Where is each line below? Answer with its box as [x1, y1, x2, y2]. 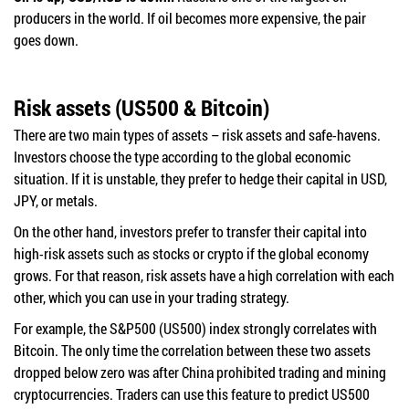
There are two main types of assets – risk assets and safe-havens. [14, 124, 381, 144]
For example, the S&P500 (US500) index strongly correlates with [14, 318, 377, 338]
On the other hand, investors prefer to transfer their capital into [14, 221, 367, 241]
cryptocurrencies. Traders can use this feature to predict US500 [14, 383, 370, 404]
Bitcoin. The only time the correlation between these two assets [14, 340, 371, 360]
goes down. [14, 29, 79, 49]
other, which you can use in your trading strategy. [14, 287, 292, 307]
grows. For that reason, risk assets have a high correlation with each [14, 265, 394, 285]
